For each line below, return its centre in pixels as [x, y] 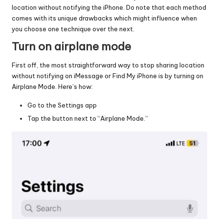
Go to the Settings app [62, 105]
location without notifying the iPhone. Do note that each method [109, 7]
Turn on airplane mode [71, 46]
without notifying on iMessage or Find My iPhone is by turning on [108, 76]
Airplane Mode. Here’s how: [52, 87]
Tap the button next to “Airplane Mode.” [88, 119]
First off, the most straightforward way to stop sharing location [108, 65]
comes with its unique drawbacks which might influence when [104, 18]
